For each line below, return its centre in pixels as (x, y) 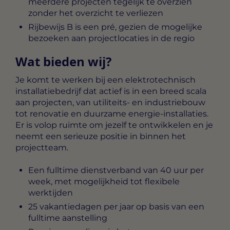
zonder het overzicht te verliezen (96, 13)
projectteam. (42, 147)
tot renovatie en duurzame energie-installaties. (112, 113)
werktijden (51, 193)
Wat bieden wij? (63, 61)
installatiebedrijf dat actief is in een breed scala (111, 91)
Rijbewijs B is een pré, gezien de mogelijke (115, 27)
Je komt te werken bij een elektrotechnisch (106, 80)
